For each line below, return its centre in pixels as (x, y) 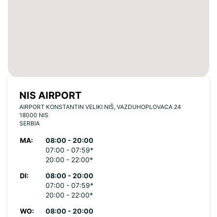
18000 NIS (34, 115)
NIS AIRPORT (50, 95)
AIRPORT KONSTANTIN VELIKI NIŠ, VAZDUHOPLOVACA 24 (100, 107)
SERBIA (30, 123)
